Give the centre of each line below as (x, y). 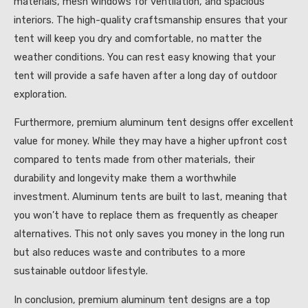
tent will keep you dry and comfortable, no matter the (138, 38)
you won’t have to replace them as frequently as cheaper (146, 216)
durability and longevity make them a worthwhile (125, 178)
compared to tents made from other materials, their (134, 160)
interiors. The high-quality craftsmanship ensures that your (151, 20)
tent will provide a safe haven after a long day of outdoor (145, 75)
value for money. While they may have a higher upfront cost (151, 141)
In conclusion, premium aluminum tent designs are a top (142, 299)
